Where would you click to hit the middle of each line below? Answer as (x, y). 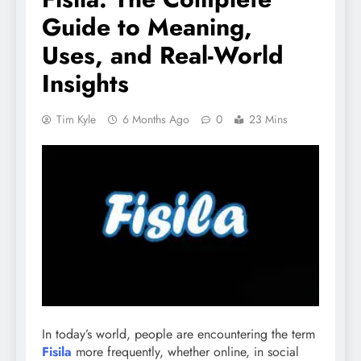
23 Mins (268, 120)
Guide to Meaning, (147, 27)
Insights (85, 84)
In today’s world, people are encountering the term (178, 334)
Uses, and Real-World (163, 56)
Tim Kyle (76, 120)
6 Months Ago (156, 120)
